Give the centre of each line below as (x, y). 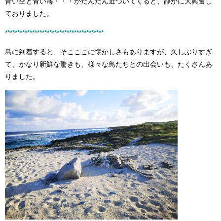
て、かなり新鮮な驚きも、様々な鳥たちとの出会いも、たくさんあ (109, 64)
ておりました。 (29, 14)
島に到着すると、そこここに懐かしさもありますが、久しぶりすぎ (109, 52)
